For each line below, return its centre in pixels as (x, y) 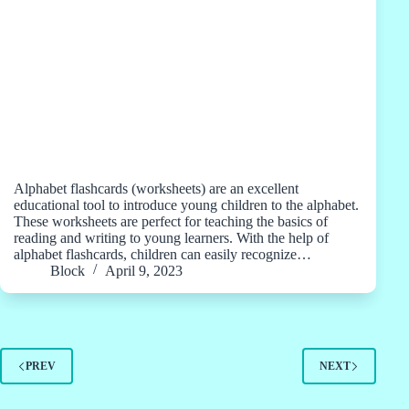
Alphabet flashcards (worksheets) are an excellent (156, 189)
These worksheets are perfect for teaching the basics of (171, 221)
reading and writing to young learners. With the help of (171, 238)
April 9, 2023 (144, 271)
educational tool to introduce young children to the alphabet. (186, 205)
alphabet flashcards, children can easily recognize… (163, 254)
